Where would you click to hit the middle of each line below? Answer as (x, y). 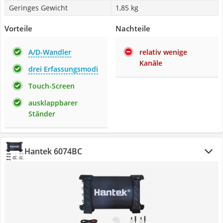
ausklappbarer (53, 103)
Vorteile (18, 28)
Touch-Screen (52, 86)
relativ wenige (163, 52)
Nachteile (133, 28)
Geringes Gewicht (38, 8)
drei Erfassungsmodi (63, 69)
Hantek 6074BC (53, 151)
